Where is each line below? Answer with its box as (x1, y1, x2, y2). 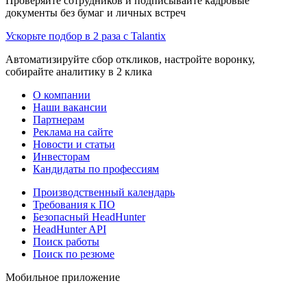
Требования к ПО (33, 198, 115, 210)
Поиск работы (33, 235, 99, 247)
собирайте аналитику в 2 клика (5, 65, 152, 77)
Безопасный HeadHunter (33, 210, 145, 223)
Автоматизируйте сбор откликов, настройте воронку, (5, 53, 255, 65)
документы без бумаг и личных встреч (5, 6, 186, 19)
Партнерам (33, 113, 84, 125)
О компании (33, 88, 90, 101)
